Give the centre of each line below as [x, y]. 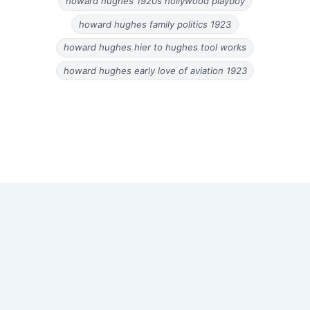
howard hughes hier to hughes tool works [155, 47]
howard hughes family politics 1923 [155, 24]
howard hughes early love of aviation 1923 [155, 70]
